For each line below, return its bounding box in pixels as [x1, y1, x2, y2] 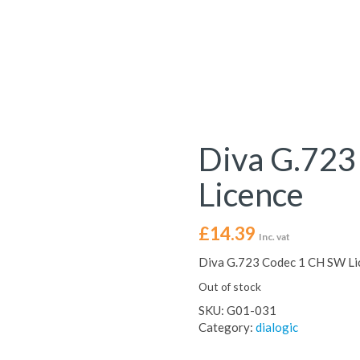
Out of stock [198, 280, 261, 293]
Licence [198, 175, 304, 214]
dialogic [255, 320, 298, 334]
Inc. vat [258, 231, 290, 243]
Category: [198, 320, 256, 334]
